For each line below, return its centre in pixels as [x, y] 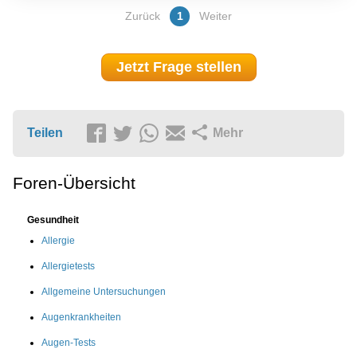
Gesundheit [53, 220]
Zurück [142, 16]
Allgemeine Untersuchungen [104, 291]
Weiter [216, 16]
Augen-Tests [69, 342]
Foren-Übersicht [74, 182]
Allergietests [68, 266]
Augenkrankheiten [81, 317]
